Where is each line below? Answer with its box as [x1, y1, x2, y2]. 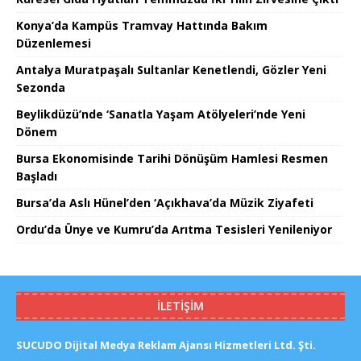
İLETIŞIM [157, 298, 204, 314]
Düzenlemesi [16, 35, 91, 52]
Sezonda [16, 80, 65, 96]
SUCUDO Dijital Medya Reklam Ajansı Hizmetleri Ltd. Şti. [16, 338, 316, 353]
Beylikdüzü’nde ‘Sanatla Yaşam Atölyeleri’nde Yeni [16, 106, 305, 122]
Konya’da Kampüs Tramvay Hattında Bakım [16, 18, 268, 34]
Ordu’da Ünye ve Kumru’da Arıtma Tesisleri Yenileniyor [16, 222, 332, 238]
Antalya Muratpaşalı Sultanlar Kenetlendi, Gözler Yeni [16, 62, 326, 78]
